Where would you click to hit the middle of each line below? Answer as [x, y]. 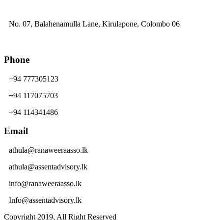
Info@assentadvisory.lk [45, 200]
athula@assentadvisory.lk [48, 167]
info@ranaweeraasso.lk [45, 184]
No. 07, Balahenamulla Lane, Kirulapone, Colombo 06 [94, 24]
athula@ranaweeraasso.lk [48, 150]
